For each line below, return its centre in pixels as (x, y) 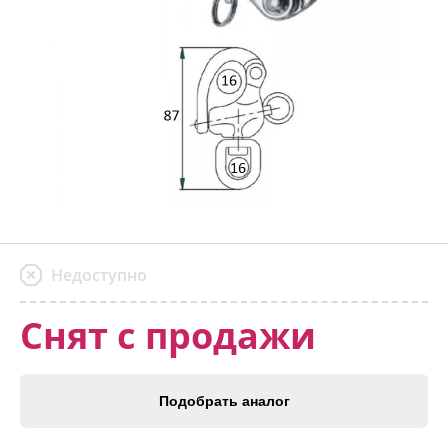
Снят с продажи (168, 335)
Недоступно (99, 274)
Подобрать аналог (224, 401)
